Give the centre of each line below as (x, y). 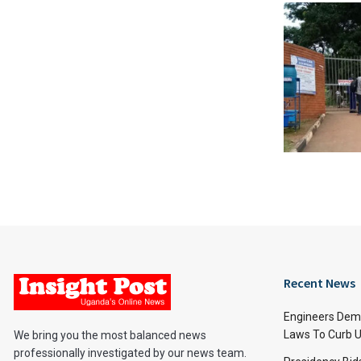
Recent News (320, 282)
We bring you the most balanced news (110, 335)
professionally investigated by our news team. (130, 353)
